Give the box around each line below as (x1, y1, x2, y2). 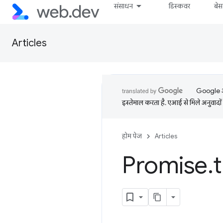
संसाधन (114, 1, 133, 10)
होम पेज (122, 132, 142, 140)
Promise (122, 150, 208, 180)
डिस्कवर (169, 1, 191, 10)
